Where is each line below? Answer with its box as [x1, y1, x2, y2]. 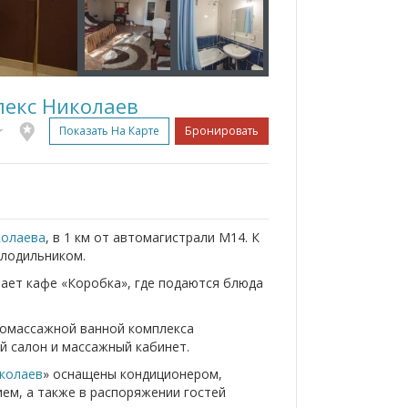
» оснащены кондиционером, [43, 365, 222, 383]
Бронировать [185, 123, 259, 139]
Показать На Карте [59, 123, 159, 139]
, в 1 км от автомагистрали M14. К [46, 229, 260, 247]
